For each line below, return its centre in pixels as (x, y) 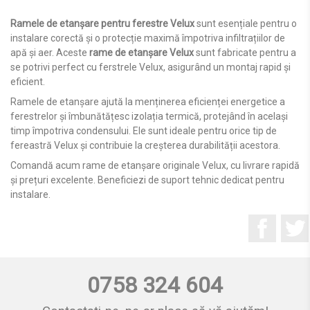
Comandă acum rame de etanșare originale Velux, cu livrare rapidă (155, 165)
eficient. (28, 81)
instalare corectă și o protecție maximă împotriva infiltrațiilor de (148, 38)
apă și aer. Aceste (50, 52)
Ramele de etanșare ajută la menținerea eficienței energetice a (148, 101)
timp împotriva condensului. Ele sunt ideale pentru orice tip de (144, 130)
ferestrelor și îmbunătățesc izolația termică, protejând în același (149, 116)
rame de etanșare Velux (142, 52)
